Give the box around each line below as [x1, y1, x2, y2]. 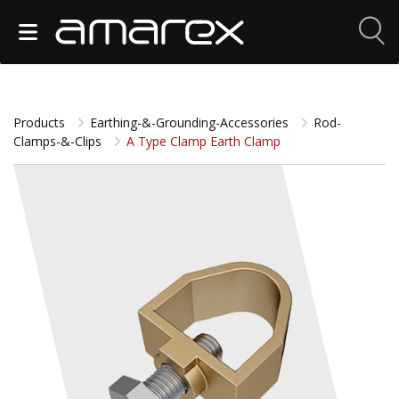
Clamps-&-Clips [13, 133, 105, 150]
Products [13, 114, 69, 131]
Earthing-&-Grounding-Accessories [90, 114, 292, 131]
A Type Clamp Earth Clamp [123, 133, 281, 150]
